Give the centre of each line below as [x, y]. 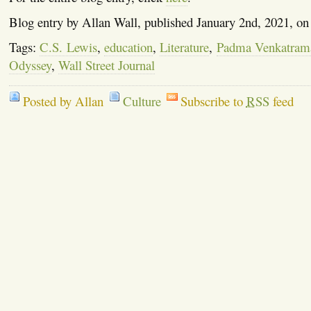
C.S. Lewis [68, 47]
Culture [142, 101]
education [128, 47]
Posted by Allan [63, 101]
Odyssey [30, 65]
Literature [185, 47]
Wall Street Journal [106, 65]
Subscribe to [213, 101]
